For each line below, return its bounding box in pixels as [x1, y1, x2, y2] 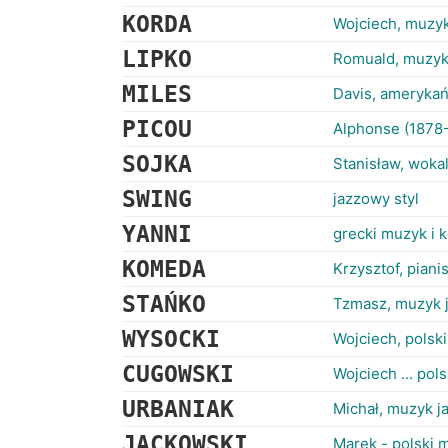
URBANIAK [122, 396, 234, 422]
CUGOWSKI [122, 361, 234, 387]
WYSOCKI [122, 326, 220, 352]
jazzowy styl [333, 189, 419, 208]
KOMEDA [122, 256, 206, 282]
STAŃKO [122, 291, 206, 317]
